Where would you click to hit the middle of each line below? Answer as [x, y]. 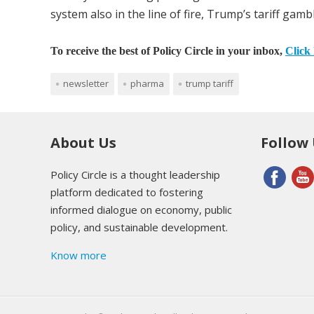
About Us [83, 142]
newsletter [86, 83]
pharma [147, 83]
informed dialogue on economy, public [141, 209]
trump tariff [210, 83]
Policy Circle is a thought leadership [135, 174]
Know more [78, 255]
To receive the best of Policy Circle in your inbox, [168, 51]
